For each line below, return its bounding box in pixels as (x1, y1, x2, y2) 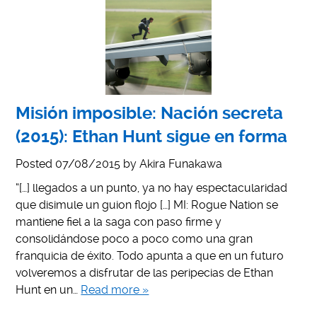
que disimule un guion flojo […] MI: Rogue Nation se (16, 197, 279, 212)
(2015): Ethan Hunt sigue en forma (16, 126, 288, 146)
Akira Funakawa (139, 156, 223, 171)
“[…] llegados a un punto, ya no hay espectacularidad (16, 180, 288, 195)
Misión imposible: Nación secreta (16, 103, 284, 123)
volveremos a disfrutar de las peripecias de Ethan (16, 265, 274, 279)
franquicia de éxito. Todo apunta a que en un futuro (16, 248, 284, 263)
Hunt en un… (16, 282, 81, 296)
